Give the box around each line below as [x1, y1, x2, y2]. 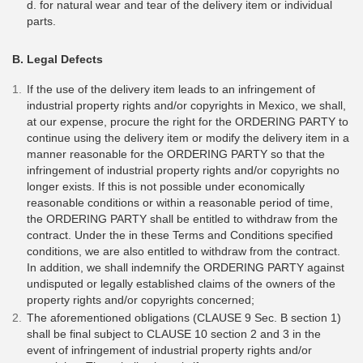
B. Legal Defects [12, 53, 103, 66]
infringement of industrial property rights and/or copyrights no [27, 163, 340, 177]
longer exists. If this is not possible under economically [27, 179, 305, 193]
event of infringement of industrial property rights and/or [27, 343, 312, 357]
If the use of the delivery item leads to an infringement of [27, 82, 315, 96]
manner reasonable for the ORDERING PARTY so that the [27, 147, 325, 160]
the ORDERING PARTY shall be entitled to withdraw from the [27, 211, 338, 225]
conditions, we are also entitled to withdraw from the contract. [27, 244, 340, 258]
